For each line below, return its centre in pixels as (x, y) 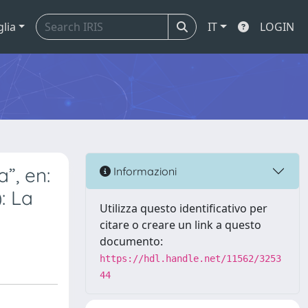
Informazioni (144, 171)
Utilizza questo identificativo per (184, 208)
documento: (131, 241)
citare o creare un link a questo (180, 225)
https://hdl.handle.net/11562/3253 (190, 258)
